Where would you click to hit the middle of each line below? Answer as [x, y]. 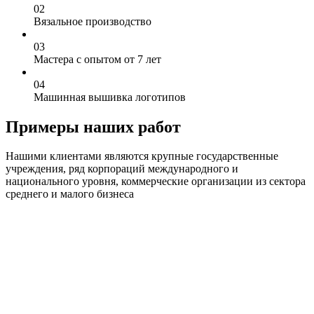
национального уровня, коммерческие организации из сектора [156, 182]
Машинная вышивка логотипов [110, 97]
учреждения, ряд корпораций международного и [122, 169]
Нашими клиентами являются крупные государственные [142, 156]
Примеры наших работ [93, 127]
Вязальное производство [93, 21]
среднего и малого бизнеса [70, 194]
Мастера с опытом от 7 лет [97, 59]
